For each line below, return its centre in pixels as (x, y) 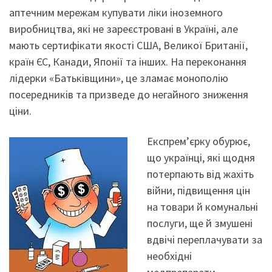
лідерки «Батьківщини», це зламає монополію (119, 78)
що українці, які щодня (201, 157)
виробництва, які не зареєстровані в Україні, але (124, 29)
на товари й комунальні (202, 206)
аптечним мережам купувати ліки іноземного (116, 13)
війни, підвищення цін (198, 190)
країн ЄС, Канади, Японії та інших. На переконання (128, 62)
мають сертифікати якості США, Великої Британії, (128, 46)
